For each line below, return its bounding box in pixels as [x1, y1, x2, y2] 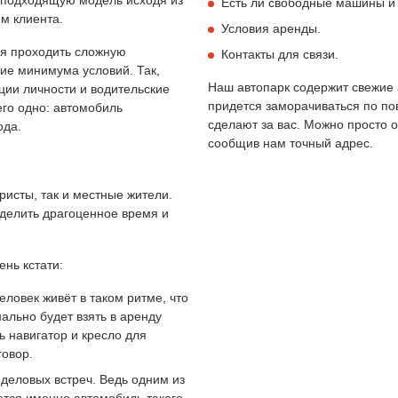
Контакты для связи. [221, 46, 338, 61]
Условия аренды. [221, 20, 321, 36]
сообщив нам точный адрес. [208, 135, 373, 150]
